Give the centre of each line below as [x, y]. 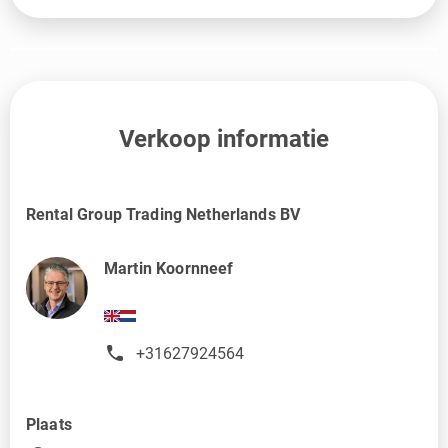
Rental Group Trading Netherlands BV [163, 215]
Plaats [49, 424]
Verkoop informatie [224, 139]
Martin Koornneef [169, 269]
